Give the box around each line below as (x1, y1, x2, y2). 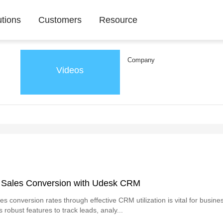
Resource (99, 15, 138, 25)
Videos (56, 65, 84, 75)
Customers (38, 15, 82, 25)
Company (127, 56, 155, 64)
